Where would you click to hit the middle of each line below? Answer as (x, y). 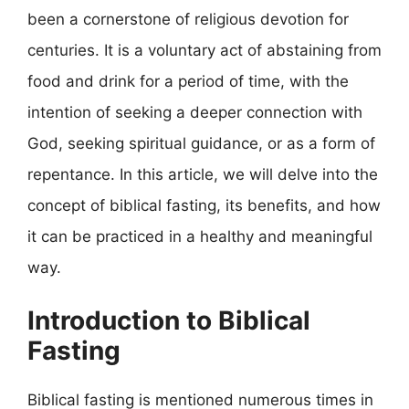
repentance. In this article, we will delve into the (203, 174)
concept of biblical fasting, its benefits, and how (204, 205)
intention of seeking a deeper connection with (195, 112)
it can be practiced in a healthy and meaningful (200, 236)
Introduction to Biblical (169, 320)
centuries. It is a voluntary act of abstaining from (204, 50)
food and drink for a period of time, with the (188, 81)
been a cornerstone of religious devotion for (188, 19)
